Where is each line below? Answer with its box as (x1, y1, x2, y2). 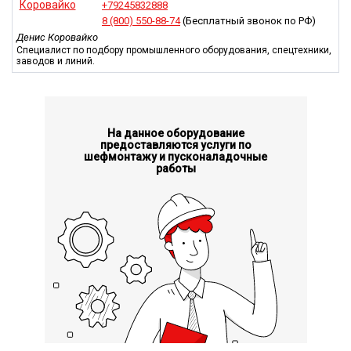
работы (155, 161, 196, 175)
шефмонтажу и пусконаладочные (84, 150, 267, 163)
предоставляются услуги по (100, 138, 251, 151)
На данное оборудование (107, 126, 244, 139)
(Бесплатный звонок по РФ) (180, 14, 316, 27)
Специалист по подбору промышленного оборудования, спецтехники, (16, 44, 331, 56)
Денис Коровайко (16, 31, 98, 43)
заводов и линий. (16, 55, 95, 67)
